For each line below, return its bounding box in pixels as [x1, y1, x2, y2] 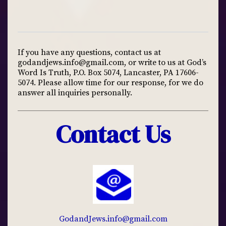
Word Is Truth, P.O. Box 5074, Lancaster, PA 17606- [18, 68, 199, 78]
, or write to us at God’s [124, 58, 206, 68]
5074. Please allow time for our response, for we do [18, 78, 203, 88]
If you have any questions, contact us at [18, 47, 161, 58]
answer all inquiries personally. [18, 88, 132, 98]
